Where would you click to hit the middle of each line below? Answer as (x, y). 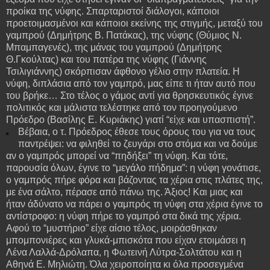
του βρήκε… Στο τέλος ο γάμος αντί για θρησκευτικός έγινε (130, 95)
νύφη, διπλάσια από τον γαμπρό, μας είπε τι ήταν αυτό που (131, 83)
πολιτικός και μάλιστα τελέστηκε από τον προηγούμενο (122, 107)
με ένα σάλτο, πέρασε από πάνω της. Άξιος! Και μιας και (124, 192)
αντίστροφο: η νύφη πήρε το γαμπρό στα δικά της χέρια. (124, 216)
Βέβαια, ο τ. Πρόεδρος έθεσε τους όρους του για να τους (137, 131)
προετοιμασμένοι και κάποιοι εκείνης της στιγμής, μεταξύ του (134, 23)
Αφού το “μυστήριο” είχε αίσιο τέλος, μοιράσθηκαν (111, 228)
